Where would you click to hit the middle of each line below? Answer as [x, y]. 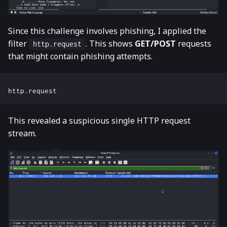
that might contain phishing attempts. [80, 56]
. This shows [110, 44]
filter [18, 44]
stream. [22, 133]
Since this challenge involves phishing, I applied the [107, 31]
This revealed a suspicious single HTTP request [99, 120]
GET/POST [155, 44]
